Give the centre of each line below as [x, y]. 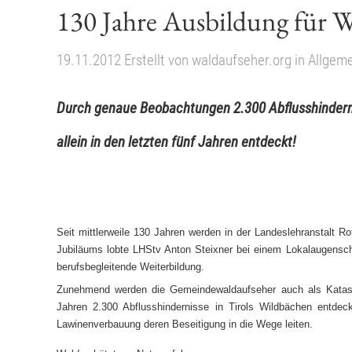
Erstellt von [158, 60]
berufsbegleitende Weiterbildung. [130, 267]
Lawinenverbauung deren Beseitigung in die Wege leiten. [185, 324]
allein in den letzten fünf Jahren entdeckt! [176, 142]
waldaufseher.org [242, 60]
